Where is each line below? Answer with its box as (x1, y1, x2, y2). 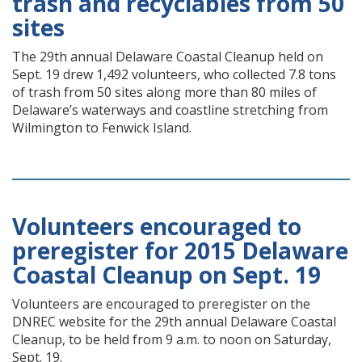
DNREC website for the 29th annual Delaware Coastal (12, 313, 336, 330)
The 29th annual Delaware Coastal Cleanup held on (12, 48, 323, 65)
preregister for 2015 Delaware (12, 235, 348, 266)
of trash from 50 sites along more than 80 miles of (12, 83, 317, 101)
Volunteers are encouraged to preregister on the (12, 295, 310, 313)
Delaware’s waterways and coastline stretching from (12, 101, 328, 119)
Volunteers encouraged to (12, 211, 301, 242)
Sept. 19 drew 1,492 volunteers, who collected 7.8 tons (12, 65, 336, 83)
